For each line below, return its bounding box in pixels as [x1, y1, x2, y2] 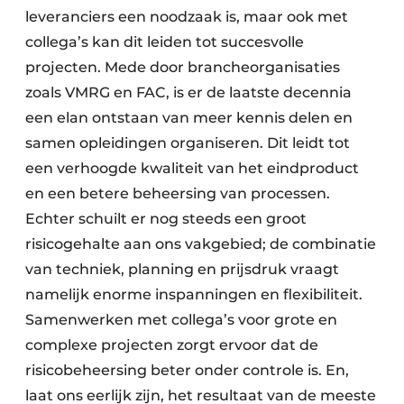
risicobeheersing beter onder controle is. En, [25, 362, 349, 379]
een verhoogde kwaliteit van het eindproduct [25, 160, 359, 177]
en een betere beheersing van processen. [25, 185, 330, 202]
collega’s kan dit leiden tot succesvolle [25, 33, 304, 50]
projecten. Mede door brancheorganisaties [25, 59, 340, 76]
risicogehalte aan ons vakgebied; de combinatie [25, 235, 376, 252]
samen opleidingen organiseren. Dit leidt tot [25, 134, 350, 151]
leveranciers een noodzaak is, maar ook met [25, 8, 348, 25]
